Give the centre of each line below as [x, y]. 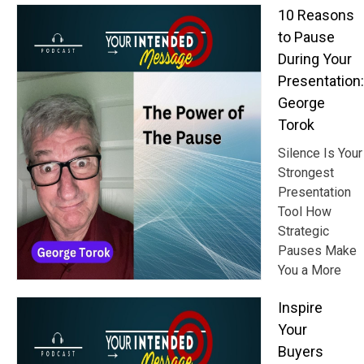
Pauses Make [317, 251]
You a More [310, 271]
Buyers [301, 352]
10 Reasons [316, 15]
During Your [315, 59]
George [301, 103]
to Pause [306, 37]
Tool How [305, 212]
